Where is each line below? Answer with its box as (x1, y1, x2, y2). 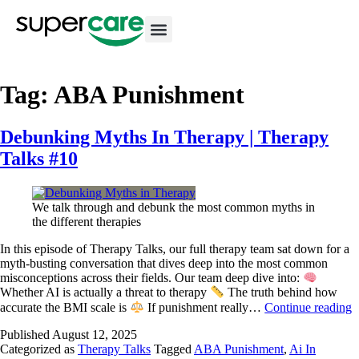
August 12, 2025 (52, 328, 137, 342)
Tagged (154, 342, 194, 357)
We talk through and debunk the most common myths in (32, 200, 315, 214)
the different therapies (32, 214, 141, 228)
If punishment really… (144, 301, 265, 315)
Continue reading (264, 301, 353, 315)
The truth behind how (224, 285, 338, 300)
